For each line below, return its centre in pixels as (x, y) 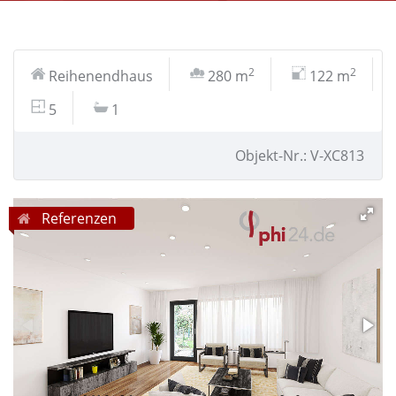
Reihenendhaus (101, 76)
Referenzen (77, 218)
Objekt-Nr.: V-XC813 (300, 156)
